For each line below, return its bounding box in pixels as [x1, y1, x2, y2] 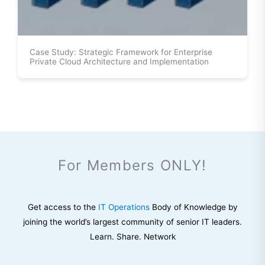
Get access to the [27, 202, 98, 212]
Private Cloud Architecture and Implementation [30, 56, 209, 66]
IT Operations [98, 202, 150, 212]
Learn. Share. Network [89, 231, 176, 241]
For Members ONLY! [58, 156, 207, 174]
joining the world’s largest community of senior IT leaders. [23, 216, 242, 227]
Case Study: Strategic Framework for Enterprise [30, 47, 212, 57]
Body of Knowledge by [149, 202, 238, 212]
